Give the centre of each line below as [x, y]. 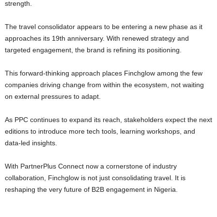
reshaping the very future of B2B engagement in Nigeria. [91, 189]
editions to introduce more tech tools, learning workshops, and [100, 131]
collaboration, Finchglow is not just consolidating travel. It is [95, 178]
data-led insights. [31, 143]
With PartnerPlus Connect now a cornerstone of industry [8, 166]
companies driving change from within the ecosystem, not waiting [104, 85]
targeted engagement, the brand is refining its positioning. [93, 50]
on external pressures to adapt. [53, 96]
